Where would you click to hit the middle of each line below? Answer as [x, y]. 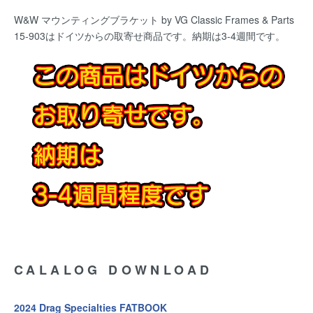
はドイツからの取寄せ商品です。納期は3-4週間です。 [165, 36]
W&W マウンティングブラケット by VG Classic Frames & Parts [154, 20]
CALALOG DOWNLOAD [114, 269]
